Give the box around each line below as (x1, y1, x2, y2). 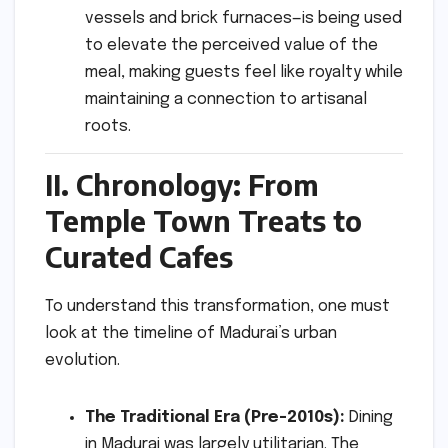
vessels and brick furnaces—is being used (85, 10, 402, 28)
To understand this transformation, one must (45, 297, 390, 315)
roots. (85, 118, 131, 136)
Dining (345, 408, 393, 426)
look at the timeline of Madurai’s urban (45, 324, 337, 342)
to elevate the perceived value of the (85, 37, 378, 55)
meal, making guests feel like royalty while (85, 64, 403, 82)
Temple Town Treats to (45, 202, 362, 238)
